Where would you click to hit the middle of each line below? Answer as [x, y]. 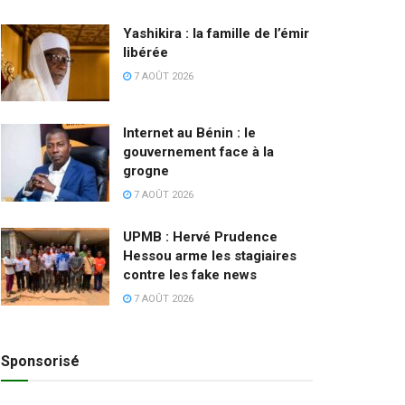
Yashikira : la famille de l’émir [216, 33]
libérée [146, 52]
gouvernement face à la [198, 152]
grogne [146, 171]
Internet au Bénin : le [189, 133]
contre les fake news [190, 275]
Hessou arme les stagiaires [210, 256]
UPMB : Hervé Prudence [200, 237]
